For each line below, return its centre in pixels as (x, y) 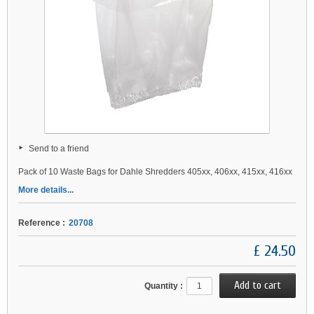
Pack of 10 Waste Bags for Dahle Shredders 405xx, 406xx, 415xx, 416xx (155, 172)
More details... (46, 190)
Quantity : (164, 286)
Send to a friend (59, 149)
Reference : (42, 223)
